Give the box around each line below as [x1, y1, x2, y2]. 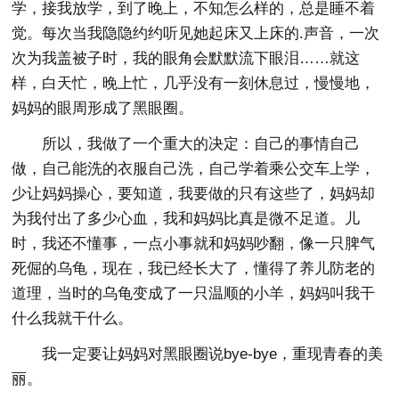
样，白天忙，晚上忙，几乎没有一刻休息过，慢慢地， [12, 74, 376, 92]
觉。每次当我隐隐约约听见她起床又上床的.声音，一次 [12, 24, 380, 42]
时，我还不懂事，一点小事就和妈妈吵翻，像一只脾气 [12, 234, 376, 252]
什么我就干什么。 [12, 309, 134, 327]
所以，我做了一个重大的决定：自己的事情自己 [42, 134, 361, 152]
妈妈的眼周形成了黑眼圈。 [12, 99, 194, 117]
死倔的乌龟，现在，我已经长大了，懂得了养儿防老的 [12, 259, 376, 277]
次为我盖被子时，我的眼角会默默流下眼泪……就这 [12, 49, 361, 67]
